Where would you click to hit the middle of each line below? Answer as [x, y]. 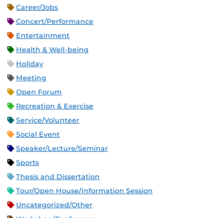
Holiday [30, 64]
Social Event [38, 135]
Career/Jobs [37, 8]
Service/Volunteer [48, 120]
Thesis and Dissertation [58, 177]
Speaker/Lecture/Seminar [62, 149]
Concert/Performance [55, 22]
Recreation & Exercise [55, 106]
